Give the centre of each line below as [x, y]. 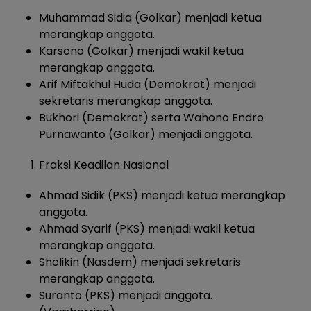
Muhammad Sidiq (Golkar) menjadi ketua [150, 18]
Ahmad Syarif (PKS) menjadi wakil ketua [147, 229]
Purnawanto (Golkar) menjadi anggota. [146, 135]
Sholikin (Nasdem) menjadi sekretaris [140, 262]
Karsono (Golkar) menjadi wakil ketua [141, 51]
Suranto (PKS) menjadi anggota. [126, 296]
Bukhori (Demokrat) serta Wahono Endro [151, 118]
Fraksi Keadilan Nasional [104, 165]
